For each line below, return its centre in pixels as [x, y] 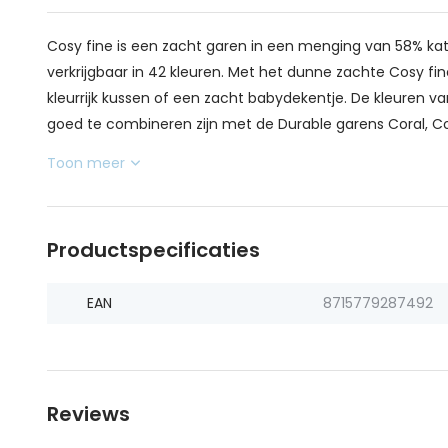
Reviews [88, 414]
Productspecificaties [153, 250]
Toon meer [86, 163]
